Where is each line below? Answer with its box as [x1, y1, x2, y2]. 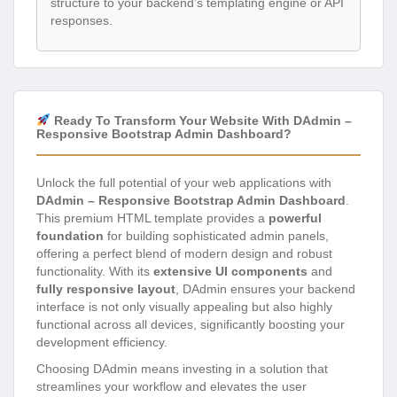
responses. [51, 12, 113, 27]
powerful [269, 210, 322, 225]
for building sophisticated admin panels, [104, 228, 329, 243]
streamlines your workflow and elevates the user [36, 378, 307, 393]
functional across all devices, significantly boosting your [36, 316, 345, 331]
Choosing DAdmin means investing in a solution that [36, 361, 328, 376]
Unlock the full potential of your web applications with [36, 175, 331, 190]
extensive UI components [153, 263, 307, 278]
